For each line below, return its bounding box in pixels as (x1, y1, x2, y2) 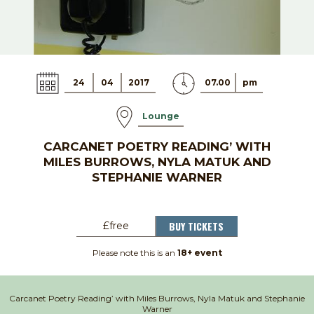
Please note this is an (92, 247, 177, 258)
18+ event (177, 247, 222, 258)
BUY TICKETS (169, 218, 224, 233)
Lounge (142, 110, 179, 121)
